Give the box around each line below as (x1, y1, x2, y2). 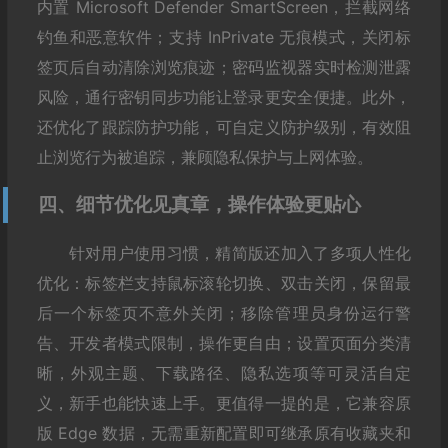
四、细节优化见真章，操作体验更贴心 (37, 192, 361, 216)
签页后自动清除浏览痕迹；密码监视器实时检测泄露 (36, 56, 411, 77)
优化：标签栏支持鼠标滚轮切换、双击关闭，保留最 (36, 272, 411, 293)
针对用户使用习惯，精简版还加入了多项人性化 (68, 242, 411, 263)
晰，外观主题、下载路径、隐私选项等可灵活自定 (36, 362, 411, 383)
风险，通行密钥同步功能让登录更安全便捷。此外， (36, 86, 411, 107)
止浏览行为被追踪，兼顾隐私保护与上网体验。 (36, 146, 373, 167)
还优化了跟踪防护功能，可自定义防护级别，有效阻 (36, 116, 411, 137)
